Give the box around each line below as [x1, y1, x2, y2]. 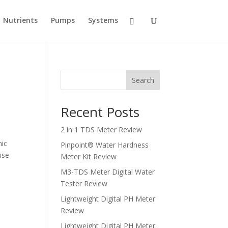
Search [131, 75, 154, 85]
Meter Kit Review [61, 152, 117, 161]
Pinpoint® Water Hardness [61, 140, 149, 150]
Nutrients [3, 15, 38, 25]
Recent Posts [61, 103, 140, 121]
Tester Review [61, 179, 108, 188]
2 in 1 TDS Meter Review [61, 125, 142, 134]
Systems [88, 15, 118, 25]
